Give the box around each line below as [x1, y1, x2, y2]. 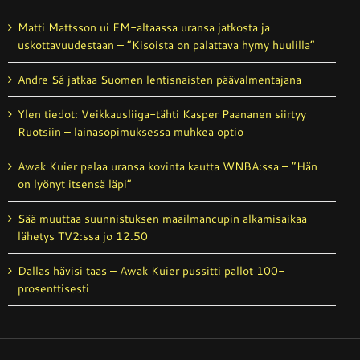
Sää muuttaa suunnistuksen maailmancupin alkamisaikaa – [18, 210, 317, 227]
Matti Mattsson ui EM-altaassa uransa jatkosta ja [18, 18, 270, 35]
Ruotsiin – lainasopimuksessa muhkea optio [18, 123, 243, 140]
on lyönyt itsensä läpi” [18, 175, 132, 192]
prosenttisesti [18, 280, 89, 297]
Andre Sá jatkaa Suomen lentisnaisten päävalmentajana [18, 71, 301, 88]
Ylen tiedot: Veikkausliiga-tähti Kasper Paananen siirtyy [18, 105, 306, 122]
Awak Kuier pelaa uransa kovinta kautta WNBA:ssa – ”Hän [18, 157, 317, 174]
